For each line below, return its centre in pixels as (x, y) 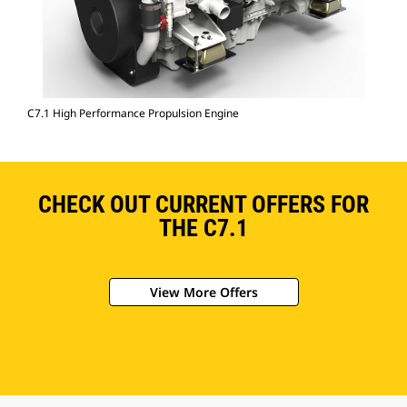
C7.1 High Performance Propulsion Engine (133, 114)
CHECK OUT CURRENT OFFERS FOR (203, 205)
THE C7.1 (203, 228)
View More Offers (203, 293)
